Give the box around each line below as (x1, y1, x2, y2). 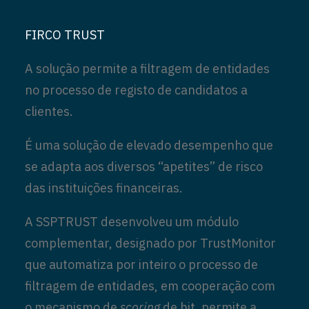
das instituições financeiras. (25, 180, 183, 196)
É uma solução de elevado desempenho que (25, 137, 273, 153)
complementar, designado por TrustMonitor (25, 235, 276, 251)
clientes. (25, 103, 73, 119)
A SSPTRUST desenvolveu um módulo (25, 214, 239, 230)
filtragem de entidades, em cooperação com (25, 278, 275, 294)
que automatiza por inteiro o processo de (25, 257, 258, 272)
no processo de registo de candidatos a (25, 82, 248, 98)
